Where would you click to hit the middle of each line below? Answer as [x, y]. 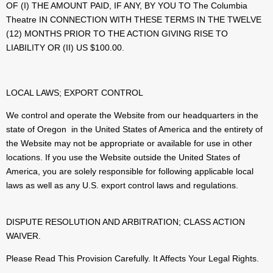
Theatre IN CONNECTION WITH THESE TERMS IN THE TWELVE [134, 20]
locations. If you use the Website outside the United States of [123, 158]
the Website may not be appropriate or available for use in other [129, 144]
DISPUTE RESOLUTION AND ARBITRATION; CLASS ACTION [126, 222]
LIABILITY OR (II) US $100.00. [65, 48]
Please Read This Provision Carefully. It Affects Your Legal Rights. [133, 259]
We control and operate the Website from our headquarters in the [132, 115]
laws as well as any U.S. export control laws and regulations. [122, 186]
